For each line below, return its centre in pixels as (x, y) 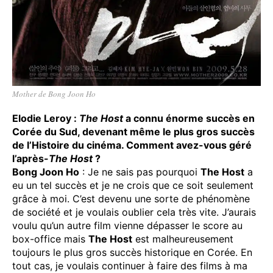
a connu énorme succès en (189, 118)
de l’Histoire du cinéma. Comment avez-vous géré (132, 145)
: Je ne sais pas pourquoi (140, 172)
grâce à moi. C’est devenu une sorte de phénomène (131, 198)
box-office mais (50, 239)
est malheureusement (183, 239)
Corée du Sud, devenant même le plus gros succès (133, 131)
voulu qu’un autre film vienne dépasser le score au (127, 225)
